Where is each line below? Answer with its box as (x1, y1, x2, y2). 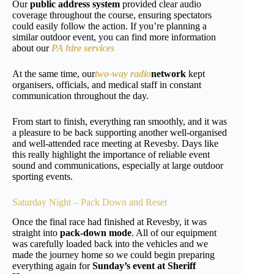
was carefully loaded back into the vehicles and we (12, 239, 208, 250)
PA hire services (51, 42, 114, 53)
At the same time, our (12, 68, 95, 79)
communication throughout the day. (12, 90, 149, 101)
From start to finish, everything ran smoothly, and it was (12, 116, 227, 127)
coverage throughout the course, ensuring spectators (12, 9, 212, 20)
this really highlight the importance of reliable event (12, 149, 210, 160)
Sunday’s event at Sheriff (92, 261, 196, 272)
